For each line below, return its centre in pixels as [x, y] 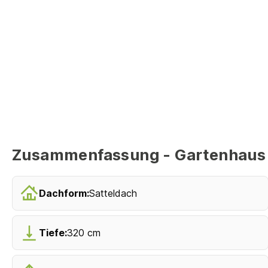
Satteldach [113, 194]
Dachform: [64, 194]
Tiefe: [53, 233]
